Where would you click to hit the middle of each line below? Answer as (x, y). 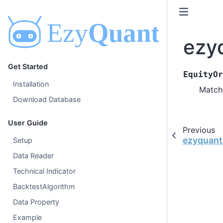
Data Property (36, 202)
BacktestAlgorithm (44, 187)
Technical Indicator (45, 171)
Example (28, 218)
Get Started (28, 67)
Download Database (47, 100)
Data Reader (34, 156)
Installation (31, 84)
